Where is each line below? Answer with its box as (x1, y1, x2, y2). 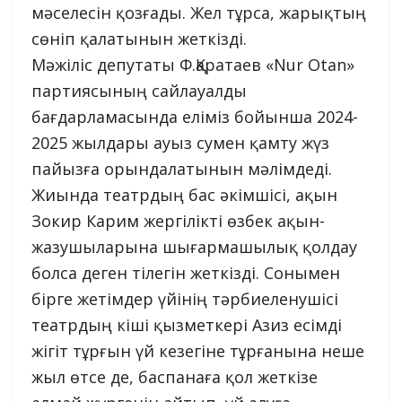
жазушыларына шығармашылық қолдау (31, 235, 357, 258)
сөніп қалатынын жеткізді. (31, 27, 247, 49)
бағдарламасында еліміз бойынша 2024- (31, 105, 358, 127)
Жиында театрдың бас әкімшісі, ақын (31, 183, 337, 205)
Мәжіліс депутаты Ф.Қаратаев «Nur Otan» (31, 53, 354, 75)
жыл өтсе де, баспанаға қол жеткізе (31, 365, 318, 388)
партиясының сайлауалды (31, 79, 247, 101)
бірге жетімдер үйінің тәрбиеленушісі (31, 287, 338, 310)
